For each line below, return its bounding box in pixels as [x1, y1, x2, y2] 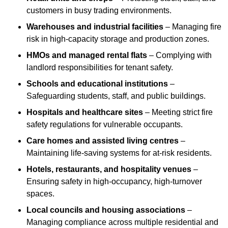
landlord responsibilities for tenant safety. [26, 63, 173, 72]
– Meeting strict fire [143, 108, 213, 117]
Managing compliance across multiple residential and [26, 218, 218, 227]
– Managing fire [163, 22, 221, 32]
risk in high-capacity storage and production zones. [26, 35, 209, 44]
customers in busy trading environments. [26, 6, 172, 15]
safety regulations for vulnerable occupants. [26, 120, 183, 129]
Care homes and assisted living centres [26, 136, 179, 146]
